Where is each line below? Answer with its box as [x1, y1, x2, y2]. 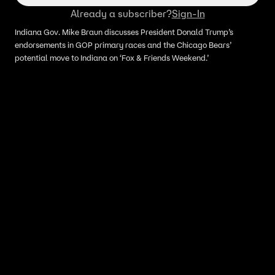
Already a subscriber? [70, 7, 172, 20]
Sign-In [171, 7, 205, 20]
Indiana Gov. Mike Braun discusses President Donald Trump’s [15, 27, 233, 37]
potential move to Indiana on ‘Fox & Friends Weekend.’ [15, 53, 209, 63]
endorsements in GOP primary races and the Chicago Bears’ [15, 40, 231, 50]
